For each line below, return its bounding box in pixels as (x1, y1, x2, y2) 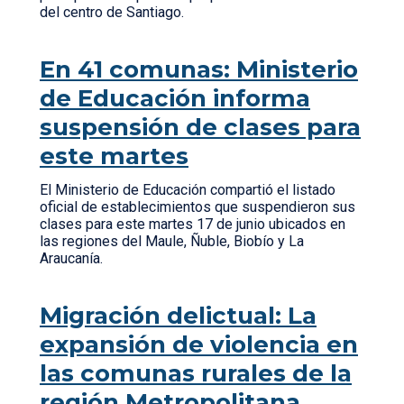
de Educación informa (40, 84, 310, 113)
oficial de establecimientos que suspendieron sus (40, 198, 355, 216)
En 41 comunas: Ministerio (40, 55, 358, 84)
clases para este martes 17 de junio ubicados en (40, 216, 345, 233)
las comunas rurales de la (40, 359, 352, 388)
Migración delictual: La (40, 301, 317, 330)
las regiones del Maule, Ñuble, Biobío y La (40, 233, 304, 250)
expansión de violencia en (40, 330, 358, 359)
